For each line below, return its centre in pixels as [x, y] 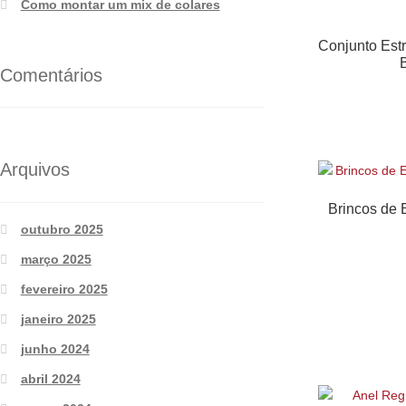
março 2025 [56, 259]
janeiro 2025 [58, 319]
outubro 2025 [62, 229]
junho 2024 [55, 348]
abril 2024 [50, 378]
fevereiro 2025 [64, 289]
